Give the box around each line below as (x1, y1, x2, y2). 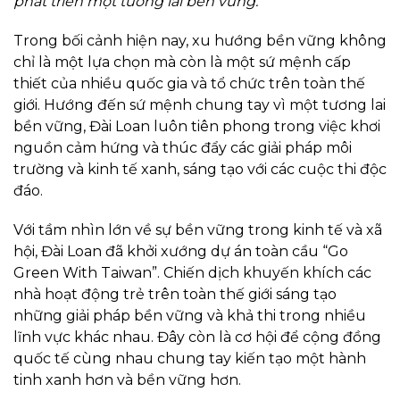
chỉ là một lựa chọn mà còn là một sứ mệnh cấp (13, 54, 351, 71)
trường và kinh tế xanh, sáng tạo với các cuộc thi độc (13, 161, 387, 179)
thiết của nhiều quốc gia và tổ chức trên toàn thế (13, 75, 365, 93)
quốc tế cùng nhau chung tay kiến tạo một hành (13, 350, 366, 368)
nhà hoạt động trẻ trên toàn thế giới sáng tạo (13, 286, 337, 304)
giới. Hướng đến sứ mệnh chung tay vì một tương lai (13, 96, 386, 114)
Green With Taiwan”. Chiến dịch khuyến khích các (13, 264, 371, 282)
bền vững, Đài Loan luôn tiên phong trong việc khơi (13, 118, 380, 136)
